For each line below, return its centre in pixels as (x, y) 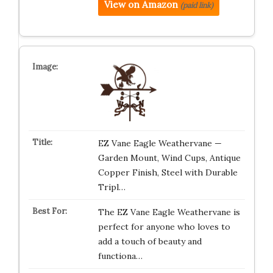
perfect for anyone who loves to (164, 227)
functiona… (120, 256)
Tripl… (112, 187)
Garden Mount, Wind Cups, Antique (169, 158)
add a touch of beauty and (150, 241)
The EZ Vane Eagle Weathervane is (169, 212)
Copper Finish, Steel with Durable (168, 172)
